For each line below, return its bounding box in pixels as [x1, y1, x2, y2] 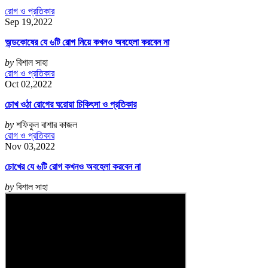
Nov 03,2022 [5, 141, 55, 152]
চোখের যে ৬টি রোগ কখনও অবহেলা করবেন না [5, 162, 141, 172]
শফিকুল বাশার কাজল [16, 120, 77, 130]
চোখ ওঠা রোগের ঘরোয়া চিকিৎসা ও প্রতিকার [5, 99, 136, 110]
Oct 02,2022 [5, 79, 52, 90]
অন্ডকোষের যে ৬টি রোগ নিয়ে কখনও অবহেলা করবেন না [5, 37, 169, 48]
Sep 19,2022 [5, 17, 53, 28]
